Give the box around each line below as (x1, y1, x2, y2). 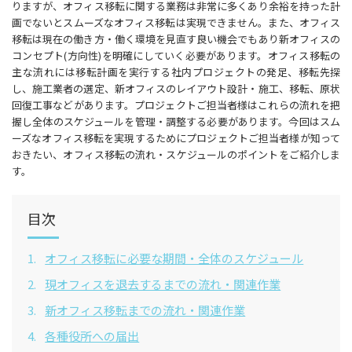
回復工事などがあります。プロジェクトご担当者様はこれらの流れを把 (12, 97, 340, 112)
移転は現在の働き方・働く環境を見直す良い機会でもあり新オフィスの (12, 31, 340, 46)
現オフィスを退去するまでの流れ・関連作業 (45, 276, 281, 292)
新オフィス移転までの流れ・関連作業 (45, 302, 246, 318)
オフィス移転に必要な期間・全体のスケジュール (45, 250, 304, 266)
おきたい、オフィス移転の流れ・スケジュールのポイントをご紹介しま (12, 147, 340, 162)
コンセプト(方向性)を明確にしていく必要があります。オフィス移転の (12, 48, 340, 63)
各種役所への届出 (45, 328, 140, 344)
